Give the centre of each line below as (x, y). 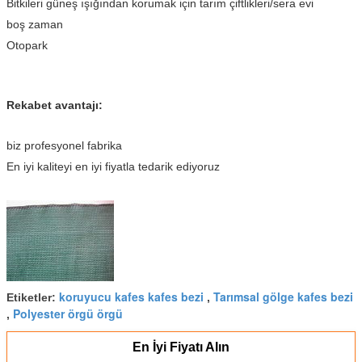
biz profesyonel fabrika (64, 145)
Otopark (27, 45)
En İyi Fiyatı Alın (181, 347)
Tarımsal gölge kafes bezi (283, 296)
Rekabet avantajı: (55, 105)
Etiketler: (33, 297)
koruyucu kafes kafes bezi (131, 296)
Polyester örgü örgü (68, 313)
